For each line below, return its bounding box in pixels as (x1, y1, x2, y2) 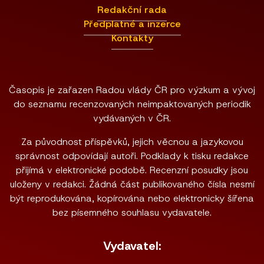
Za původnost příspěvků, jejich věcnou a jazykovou (21, 136, 243, 148)
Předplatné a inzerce (83, 18, 181, 30)
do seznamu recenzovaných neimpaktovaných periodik (13, 98, 251, 110)
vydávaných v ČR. (93, 112, 171, 124)
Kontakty (111, 32, 153, 44)
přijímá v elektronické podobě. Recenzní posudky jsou (16, 164, 248, 176)
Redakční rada (97, 4, 167, 16)
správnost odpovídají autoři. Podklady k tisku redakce (15, 150, 249, 162)
